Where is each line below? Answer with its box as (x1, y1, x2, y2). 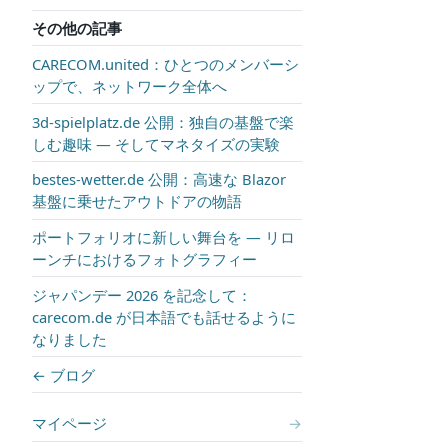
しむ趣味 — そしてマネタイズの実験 (32, 133, 280, 154)
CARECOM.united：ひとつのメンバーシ (32, 53, 299, 74)
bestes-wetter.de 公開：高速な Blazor (32, 169, 286, 190)
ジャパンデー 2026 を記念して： (32, 284, 252, 305)
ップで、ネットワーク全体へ (32, 75, 227, 96)
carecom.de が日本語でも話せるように (32, 306, 296, 327)
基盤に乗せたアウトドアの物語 (32, 191, 242, 212)
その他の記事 (32, 17, 122, 38)
